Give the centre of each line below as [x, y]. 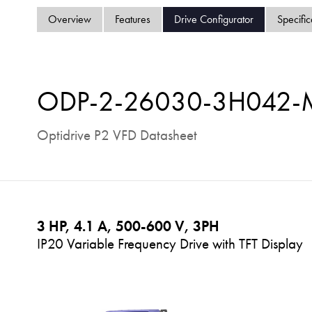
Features [132, 19]
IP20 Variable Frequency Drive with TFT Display [170, 243]
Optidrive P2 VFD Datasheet [117, 134]
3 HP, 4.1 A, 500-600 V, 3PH [128, 226]
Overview [69, 19]
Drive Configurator [213, 19]
